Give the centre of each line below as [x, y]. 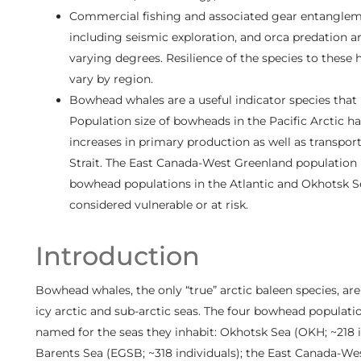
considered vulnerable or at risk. [158, 204]
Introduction [117, 255]
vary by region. [111, 79]
